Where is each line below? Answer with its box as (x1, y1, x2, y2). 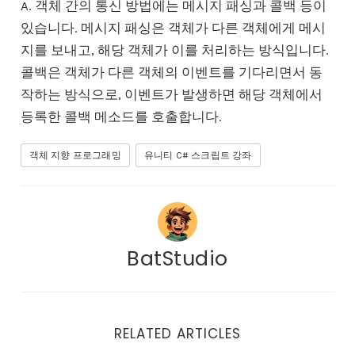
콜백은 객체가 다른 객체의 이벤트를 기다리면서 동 (20, 63, 323, 80)
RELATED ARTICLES (114, 323, 241, 343)
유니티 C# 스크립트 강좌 (143, 149, 252, 161)
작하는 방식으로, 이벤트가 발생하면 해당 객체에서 (20, 86, 323, 102)
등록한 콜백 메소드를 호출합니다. (20, 108, 222, 124)
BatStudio (127, 243, 228, 273)
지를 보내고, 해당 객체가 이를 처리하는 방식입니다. (20, 41, 329, 58)
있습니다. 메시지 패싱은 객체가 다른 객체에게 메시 (20, 19, 326, 36)
